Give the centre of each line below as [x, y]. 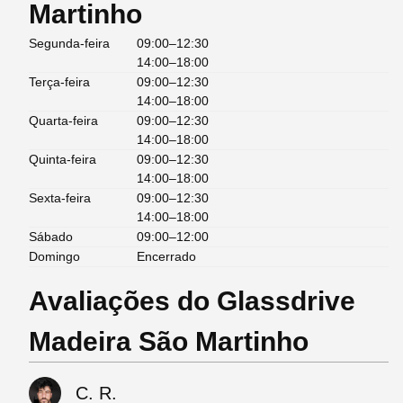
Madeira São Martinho [169, 342]
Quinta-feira [63, 160]
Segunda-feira [69, 44]
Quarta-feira [63, 121]
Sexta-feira [60, 198]
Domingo [54, 257]
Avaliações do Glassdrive [192, 301]
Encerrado [166, 257]
